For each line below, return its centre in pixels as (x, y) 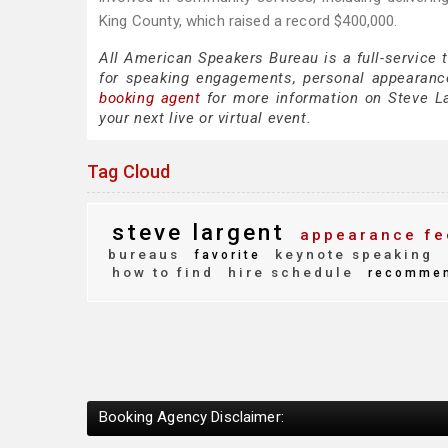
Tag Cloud (129, 171)
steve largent (198, 232)
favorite (224, 255)
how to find (163, 272)
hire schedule (288, 272)
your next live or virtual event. (205, 118)
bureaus (144, 254)
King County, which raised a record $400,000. (248, 21)
